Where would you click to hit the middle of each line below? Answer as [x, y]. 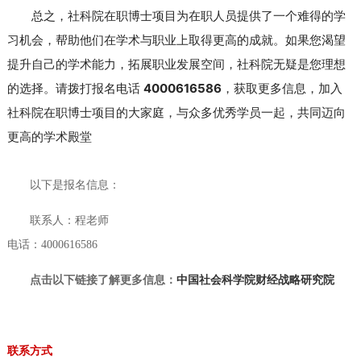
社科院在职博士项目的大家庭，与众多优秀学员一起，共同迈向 [176, 112]
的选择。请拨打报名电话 [75, 88]
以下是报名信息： [75, 185]
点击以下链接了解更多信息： [103, 280]
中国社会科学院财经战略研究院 [255, 280]
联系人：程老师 [69, 220]
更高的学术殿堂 [49, 136]
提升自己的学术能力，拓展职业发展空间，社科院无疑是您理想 [176, 64]
